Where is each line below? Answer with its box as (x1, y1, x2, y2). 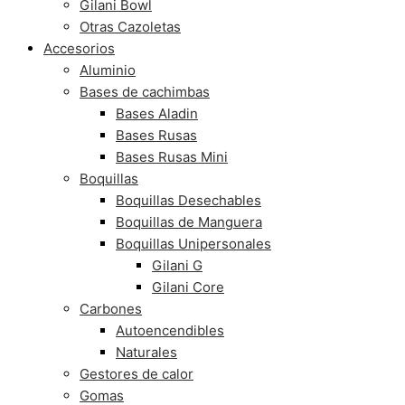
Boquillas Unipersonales (116, 235, 271, 252)
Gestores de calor (80, 365, 193, 382)
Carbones (80, 300, 142, 317)
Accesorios (43, 40, 115, 57)
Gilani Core (152, 278, 224, 296)
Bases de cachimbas (80, 83, 210, 100)
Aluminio (80, 61, 136, 79)
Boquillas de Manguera (116, 213, 262, 231)
